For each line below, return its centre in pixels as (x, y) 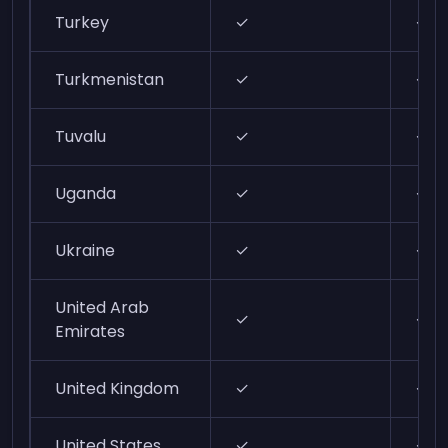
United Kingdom (117, 388)
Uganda (86, 193)
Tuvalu (81, 136)
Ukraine (85, 250)
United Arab (102, 307)
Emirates (90, 331)
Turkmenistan (110, 79)
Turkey (82, 22)
